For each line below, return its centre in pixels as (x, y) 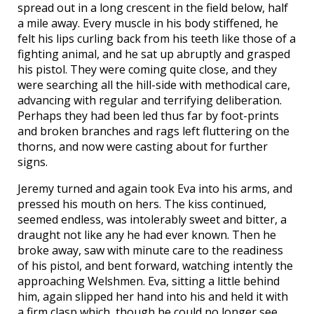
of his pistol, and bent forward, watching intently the (155, 266)
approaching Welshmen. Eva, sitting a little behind (149, 281)
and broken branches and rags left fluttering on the (153, 131)
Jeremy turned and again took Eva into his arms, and (155, 189)
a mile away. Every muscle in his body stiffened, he (148, 23)
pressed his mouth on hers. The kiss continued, (142, 204)
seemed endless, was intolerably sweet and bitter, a (152, 220)
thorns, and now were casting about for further (143, 147)
